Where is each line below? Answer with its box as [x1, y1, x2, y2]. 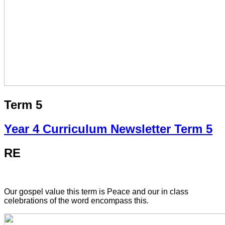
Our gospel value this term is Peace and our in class [4, 187, 188, 196]
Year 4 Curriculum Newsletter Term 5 [4, 122, 212, 136]
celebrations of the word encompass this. [4, 196, 149, 205]
